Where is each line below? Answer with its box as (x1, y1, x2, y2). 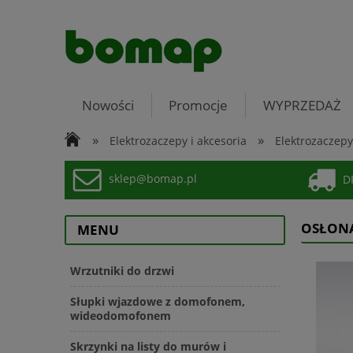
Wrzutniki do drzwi (70, 263, 174, 279)
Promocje (169, 96, 229, 114)
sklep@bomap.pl (109, 171, 197, 187)
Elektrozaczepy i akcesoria (110, 133, 247, 148)
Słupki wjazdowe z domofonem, (70, 294, 245, 310)
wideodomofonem (70, 308, 171, 324)
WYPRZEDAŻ (263, 96, 342, 114)
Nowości (81, 96, 134, 114)
